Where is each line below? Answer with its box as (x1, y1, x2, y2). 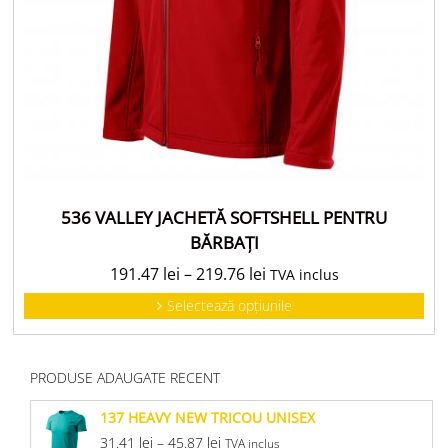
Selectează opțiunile (166, 295, 292, 315)
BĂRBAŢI (189, 230, 259, 254)
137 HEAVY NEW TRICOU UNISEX (100, 407, 315, 427)
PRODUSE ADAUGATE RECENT (30, 367, 220, 387)
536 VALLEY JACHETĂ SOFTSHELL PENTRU (61, 205, 387, 229)
